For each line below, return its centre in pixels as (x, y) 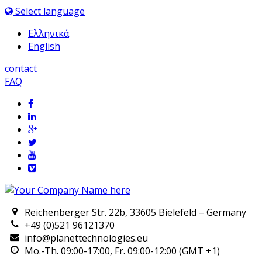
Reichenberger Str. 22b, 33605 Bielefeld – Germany (136, 212)
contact (21, 68)
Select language (49, 11)
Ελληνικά (49, 33)
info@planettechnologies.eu (87, 238)
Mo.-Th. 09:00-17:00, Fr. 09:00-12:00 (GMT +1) (123, 251)
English (44, 46)
